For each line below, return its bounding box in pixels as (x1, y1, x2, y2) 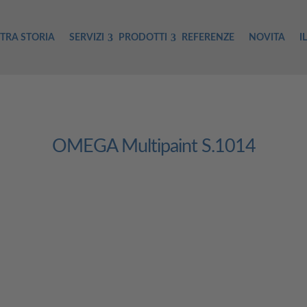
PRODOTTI (119, 33, 167, 42)
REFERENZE (182, 33, 234, 42)
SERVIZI (69, 33, 104, 42)
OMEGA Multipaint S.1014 (51, 137, 256, 156)
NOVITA (249, 33, 285, 42)
